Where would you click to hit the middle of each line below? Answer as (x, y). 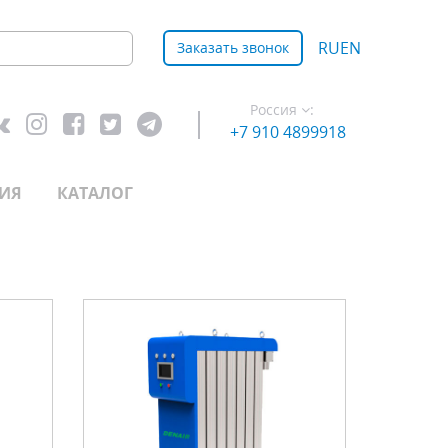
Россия (273, 109)
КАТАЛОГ (95, 193)
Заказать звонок (233, 47)
